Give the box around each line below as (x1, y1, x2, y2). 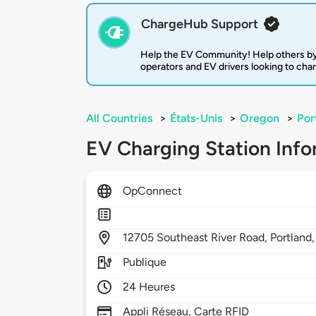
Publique (123, 255, 167, 269)
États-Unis (170, 111, 222, 126)
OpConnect (123, 184, 183, 198)
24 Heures (123, 280, 176, 294)
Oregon (240, 111, 279, 126)
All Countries (86, 111, 152, 126)
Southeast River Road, (157, 231, 271, 245)
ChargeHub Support (141, 16, 258, 32)
